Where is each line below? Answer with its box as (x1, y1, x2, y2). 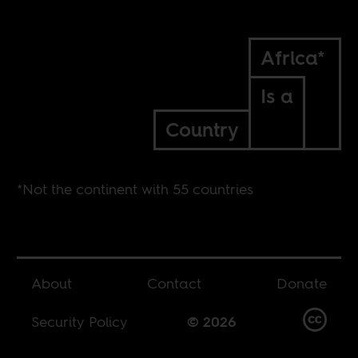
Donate (276, 272, 327, 293)
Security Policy (31, 312, 129, 332)
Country (165, 116, 239, 143)
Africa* (260, 44, 324, 71)
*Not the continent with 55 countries (17, 178, 254, 199)
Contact (146, 272, 201, 293)
